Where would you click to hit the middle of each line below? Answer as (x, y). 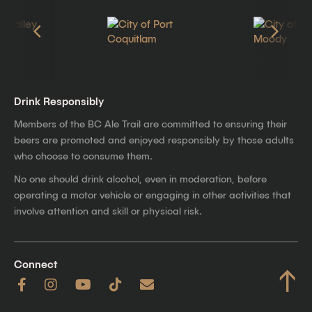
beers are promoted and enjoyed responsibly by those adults (154, 139)
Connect (36, 264)
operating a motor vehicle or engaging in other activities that (153, 195)
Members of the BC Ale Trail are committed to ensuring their (150, 123)
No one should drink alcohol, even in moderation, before (140, 179)
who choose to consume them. (83, 155)
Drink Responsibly (59, 101)
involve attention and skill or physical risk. (108, 211)
